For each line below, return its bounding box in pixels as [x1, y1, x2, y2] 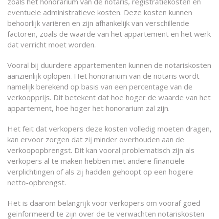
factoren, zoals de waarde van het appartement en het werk [7, 29, 211, 39]
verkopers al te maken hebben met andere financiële [7, 156, 185, 166]
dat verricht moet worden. [7, 40, 96, 49]
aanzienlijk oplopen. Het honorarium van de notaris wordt [7, 71, 199, 81]
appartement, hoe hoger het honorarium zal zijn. [7, 103, 170, 113]
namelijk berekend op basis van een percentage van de [7, 82, 193, 91]
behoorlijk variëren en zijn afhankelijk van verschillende [7, 18, 189, 28]
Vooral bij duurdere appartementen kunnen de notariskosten [7, 60, 211, 70]
